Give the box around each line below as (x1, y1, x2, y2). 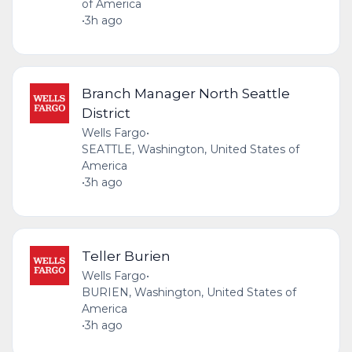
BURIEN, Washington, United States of (81, 284, 296, 299)
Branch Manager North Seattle (81, 85, 290, 102)
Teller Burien (81, 247, 170, 264)
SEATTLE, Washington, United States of (81, 142, 299, 157)
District (81, 104, 130, 122)
